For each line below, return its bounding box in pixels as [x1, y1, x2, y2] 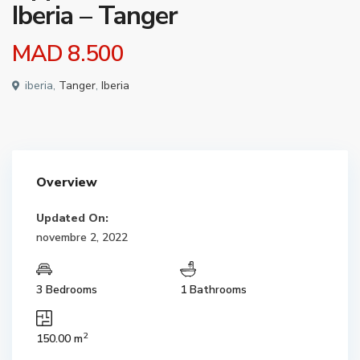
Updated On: [36, 211, 108, 226]
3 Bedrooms [36, 282, 97, 297]
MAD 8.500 [12, 39, 124, 69]
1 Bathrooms [180, 282, 247, 297]
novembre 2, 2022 [36, 230, 128, 245]
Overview [36, 174, 97, 191]
